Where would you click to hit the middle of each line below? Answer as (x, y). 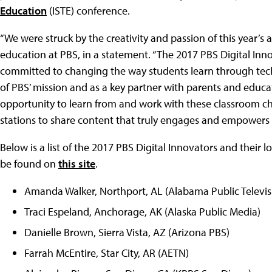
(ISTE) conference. (88, 10)
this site (77, 163)
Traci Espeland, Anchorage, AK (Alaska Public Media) (142, 211)
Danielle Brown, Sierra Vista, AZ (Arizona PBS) (127, 232)
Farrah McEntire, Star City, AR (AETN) (107, 253)
